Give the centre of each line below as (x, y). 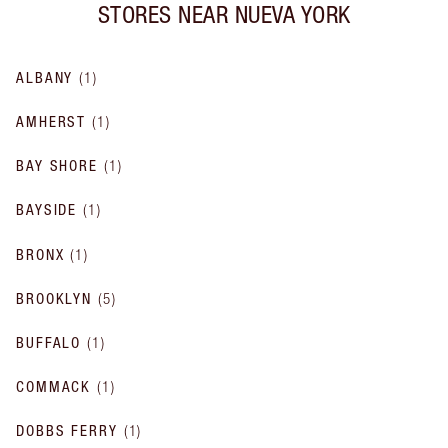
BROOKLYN (54, 298)
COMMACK (54, 386)
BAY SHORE (57, 166)
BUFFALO (49, 342)
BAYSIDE (47, 210)
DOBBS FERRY (67, 430)
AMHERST (51, 122)
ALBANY (45, 77)
